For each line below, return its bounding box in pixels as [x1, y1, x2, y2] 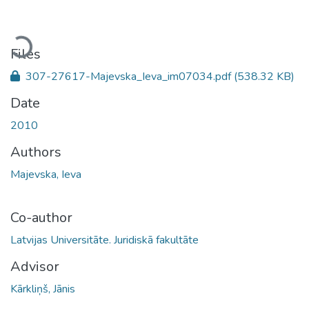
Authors [10, 142, 61, 161]
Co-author [10, 208, 72, 227]
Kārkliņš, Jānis [10, 281, 75, 297]
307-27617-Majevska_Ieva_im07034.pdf [23, 68, 234, 84]
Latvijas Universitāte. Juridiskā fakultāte [10, 232, 199, 248]
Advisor [10, 257, 59, 276]
